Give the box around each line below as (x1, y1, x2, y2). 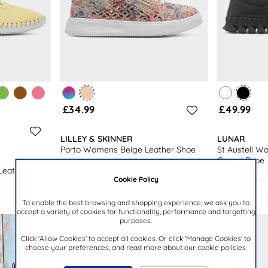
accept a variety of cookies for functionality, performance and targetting (16, 206, 255, 215)
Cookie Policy (113, 174, 159, 183)
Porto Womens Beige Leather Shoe (60, 144, 196, 156)
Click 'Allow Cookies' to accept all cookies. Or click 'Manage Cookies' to (21, 233, 251, 242)
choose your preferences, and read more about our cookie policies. (25, 242, 247, 251)
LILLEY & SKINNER (60, 133, 133, 145)
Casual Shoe (217, 155, 264, 166)
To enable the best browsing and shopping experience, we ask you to (22, 197, 249, 206)
